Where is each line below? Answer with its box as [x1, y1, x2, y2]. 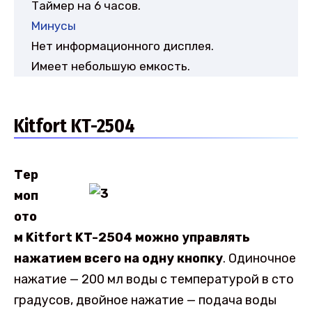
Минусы [31, 18, 76, 33]
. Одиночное [223, 250, 296, 266]
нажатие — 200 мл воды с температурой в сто [14, 271, 294, 287]
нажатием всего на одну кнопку [14, 250, 223, 266]
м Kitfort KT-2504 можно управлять [14, 229, 250, 245]
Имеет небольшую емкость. [31, 58, 190, 73]
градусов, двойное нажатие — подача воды [14, 292, 276, 308]
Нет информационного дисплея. [31, 38, 214, 53]
